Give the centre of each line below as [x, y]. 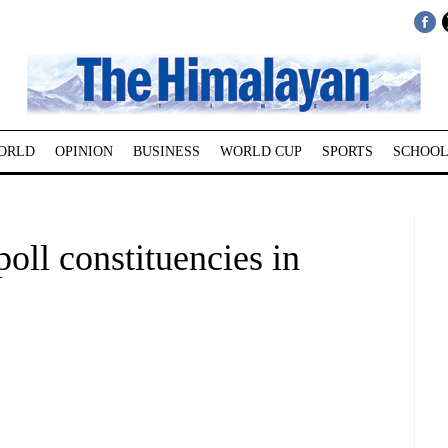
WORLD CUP [260, 151]
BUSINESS [166, 151]
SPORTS [347, 151]
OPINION [83, 151]
